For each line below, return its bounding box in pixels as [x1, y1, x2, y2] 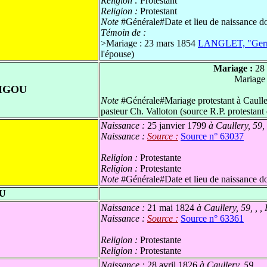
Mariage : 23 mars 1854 [106, 38, 198, 49]
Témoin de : [101, 27, 146, 38]
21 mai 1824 [147, 203, 194, 213]
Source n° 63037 [181, 131, 244, 142]
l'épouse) [101, 49, 134, 60]
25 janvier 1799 [147, 120, 206, 131]
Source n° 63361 [181, 213, 244, 224]
